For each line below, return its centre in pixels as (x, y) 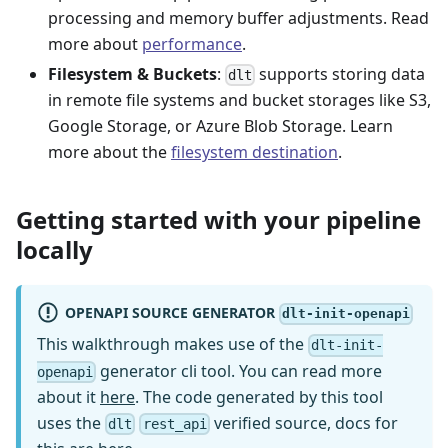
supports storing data (340, 73)
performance (192, 43)
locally (54, 250)
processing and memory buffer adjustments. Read (238, 17)
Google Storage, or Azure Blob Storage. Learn (220, 126)
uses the (71, 422)
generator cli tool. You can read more (239, 370)
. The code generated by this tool (259, 396)
